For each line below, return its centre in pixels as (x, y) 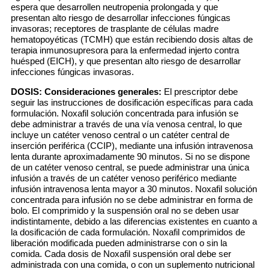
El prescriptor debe (200, 92)
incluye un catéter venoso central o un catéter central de (120, 135)
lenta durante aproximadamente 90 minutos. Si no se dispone (130, 156)
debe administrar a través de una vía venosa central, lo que (126, 124)
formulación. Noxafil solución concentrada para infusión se (125, 113)
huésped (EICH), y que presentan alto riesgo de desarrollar (126, 61)
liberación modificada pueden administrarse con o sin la (119, 243)
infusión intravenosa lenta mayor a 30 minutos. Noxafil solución (134, 189)
